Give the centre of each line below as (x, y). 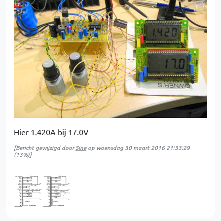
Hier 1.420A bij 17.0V (51, 131)
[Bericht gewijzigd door (45, 147)
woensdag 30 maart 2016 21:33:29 (143, 147)
